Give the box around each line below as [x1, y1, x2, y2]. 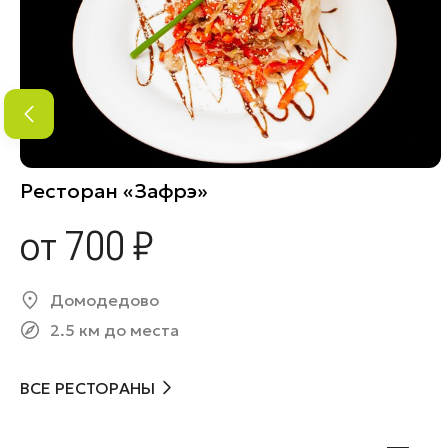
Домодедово [50, 290, 159, 310]
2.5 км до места [50, 320, 179, 340]
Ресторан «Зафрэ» [20, 178, 208, 204]
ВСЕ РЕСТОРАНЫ [20, 377, 155, 398]
